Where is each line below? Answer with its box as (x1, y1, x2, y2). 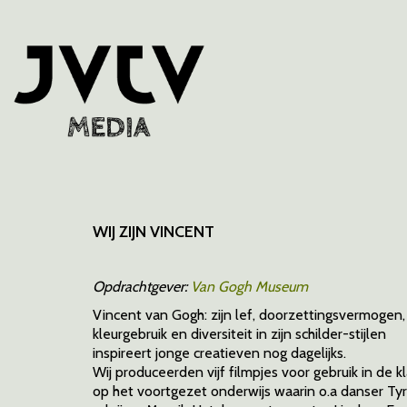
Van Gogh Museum (191, 278, 308, 295)
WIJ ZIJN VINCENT (93, 222, 214, 242)
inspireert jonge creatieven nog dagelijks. (93, 343, 346, 362)
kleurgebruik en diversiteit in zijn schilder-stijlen (93, 324, 386, 342)
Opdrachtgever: (93, 278, 191, 295)
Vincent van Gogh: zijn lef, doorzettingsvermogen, (93, 305, 405, 323)
